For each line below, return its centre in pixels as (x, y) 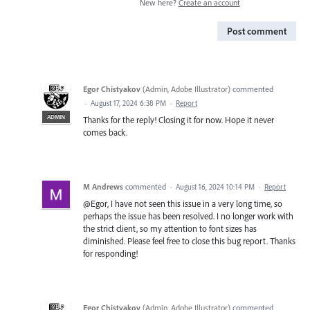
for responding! (110, 254)
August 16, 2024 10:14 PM (215, 187)
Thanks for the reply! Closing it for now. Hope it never (179, 120)
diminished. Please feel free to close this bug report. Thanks (189, 241)
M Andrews (103, 187)
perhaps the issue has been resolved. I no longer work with (188, 216)
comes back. (105, 133)
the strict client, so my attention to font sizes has (170, 229)
